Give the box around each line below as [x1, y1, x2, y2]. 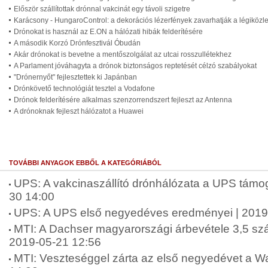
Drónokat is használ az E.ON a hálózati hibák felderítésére [14, 28, 203, 36]
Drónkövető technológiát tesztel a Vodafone [14, 84, 155, 93]
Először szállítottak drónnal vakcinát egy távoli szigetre [14, 5, 190, 13]
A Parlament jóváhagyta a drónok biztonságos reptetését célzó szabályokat [14, 62, 257, 70]
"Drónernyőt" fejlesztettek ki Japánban [14, 73, 137, 81]
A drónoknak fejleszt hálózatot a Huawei [14, 107, 144, 115]
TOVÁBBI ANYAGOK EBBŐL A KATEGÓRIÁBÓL [9, 159, 162, 166]
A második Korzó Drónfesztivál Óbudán [14, 39, 141, 47]
